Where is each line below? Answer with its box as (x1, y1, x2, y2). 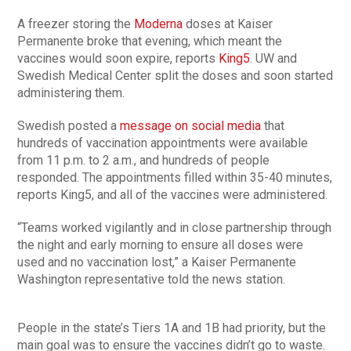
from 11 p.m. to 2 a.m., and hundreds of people (17, 153, 270, 168)
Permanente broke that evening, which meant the (17, 34, 283, 49)
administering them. (17, 85, 125, 101)
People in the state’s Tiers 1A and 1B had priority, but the (17, 320, 327, 336)
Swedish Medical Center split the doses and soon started (17, 68, 334, 84)
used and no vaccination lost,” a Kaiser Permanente (17, 255, 297, 270)
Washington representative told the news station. (17, 272, 286, 288)
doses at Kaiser (183, 16, 273, 32)
